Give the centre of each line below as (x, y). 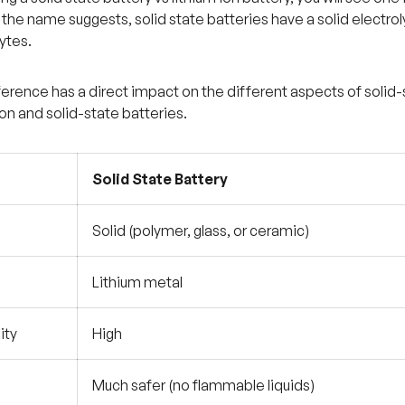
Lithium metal (137, 282)
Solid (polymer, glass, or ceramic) (201, 230)
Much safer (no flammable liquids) (203, 385)
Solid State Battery (160, 179)
